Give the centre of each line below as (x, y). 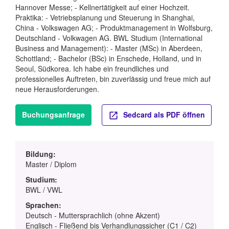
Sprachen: (43, 205)
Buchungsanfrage (53, 115)
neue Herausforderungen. (57, 89)
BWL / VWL (44, 189)
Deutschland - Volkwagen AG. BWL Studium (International (109, 38)
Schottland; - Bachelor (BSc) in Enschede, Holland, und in (108, 59)
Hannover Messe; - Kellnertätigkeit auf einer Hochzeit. (102, 7)
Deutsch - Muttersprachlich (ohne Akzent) (93, 215)
